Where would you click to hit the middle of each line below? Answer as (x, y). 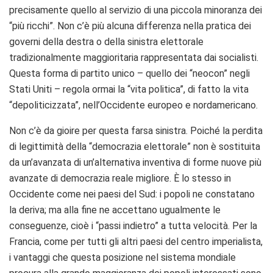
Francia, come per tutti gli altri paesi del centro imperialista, (136, 241)
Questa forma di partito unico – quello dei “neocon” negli (129, 73)
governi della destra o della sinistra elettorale (106, 41)
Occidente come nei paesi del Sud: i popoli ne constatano (132, 194)
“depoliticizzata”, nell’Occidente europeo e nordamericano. (133, 105)
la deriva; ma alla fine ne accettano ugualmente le (115, 210)
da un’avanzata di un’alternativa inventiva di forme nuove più (135, 162)
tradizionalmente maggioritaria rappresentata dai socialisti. (134, 57)
